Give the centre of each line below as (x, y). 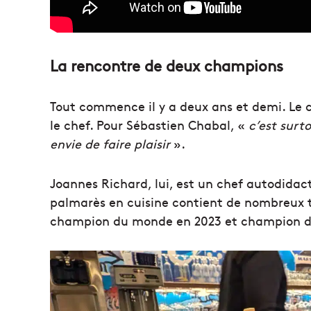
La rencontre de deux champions (167, 65)
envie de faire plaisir (110, 143)
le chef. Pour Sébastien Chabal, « (149, 124)
